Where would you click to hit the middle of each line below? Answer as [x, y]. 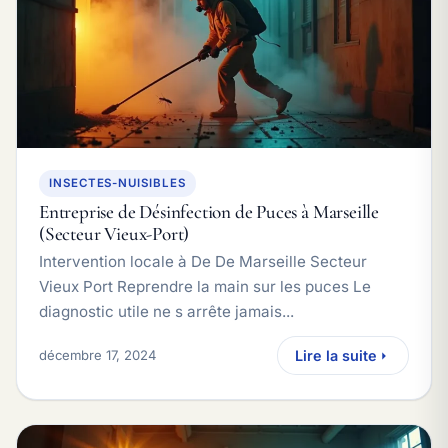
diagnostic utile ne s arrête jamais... [166, 311]
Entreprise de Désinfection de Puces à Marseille [209, 212]
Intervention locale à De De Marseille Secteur [203, 261]
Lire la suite [336, 355]
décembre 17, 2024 [97, 355]
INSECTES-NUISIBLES [117, 183]
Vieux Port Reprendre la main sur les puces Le [205, 286]
